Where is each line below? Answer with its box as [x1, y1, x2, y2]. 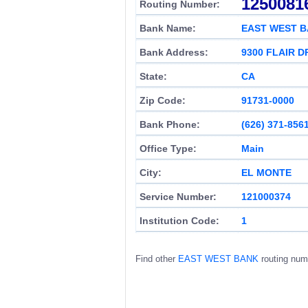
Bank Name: [140, 23, 196, 34]
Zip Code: [140, 95, 186, 106]
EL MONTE [241, 167, 291, 178]
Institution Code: [140, 215, 219, 226]
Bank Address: [140, 47, 208, 58]
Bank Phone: [140, 119, 200, 130]
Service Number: [140, 191, 217, 202]
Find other [135, 254, 178, 264]
